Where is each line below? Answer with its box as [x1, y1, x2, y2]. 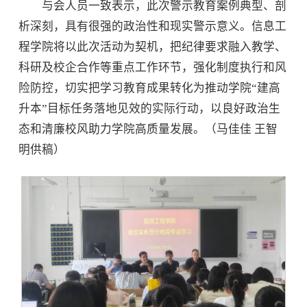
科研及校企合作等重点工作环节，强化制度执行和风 [19, 60, 287, 74]
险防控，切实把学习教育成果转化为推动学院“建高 [19, 81, 281, 95]
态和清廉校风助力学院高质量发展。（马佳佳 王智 [19, 122, 278, 136]
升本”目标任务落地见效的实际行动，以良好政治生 [19, 101, 281, 115]
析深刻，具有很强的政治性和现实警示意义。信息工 [19, 19, 287, 33]
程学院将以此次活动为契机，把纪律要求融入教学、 [19, 40, 287, 53]
